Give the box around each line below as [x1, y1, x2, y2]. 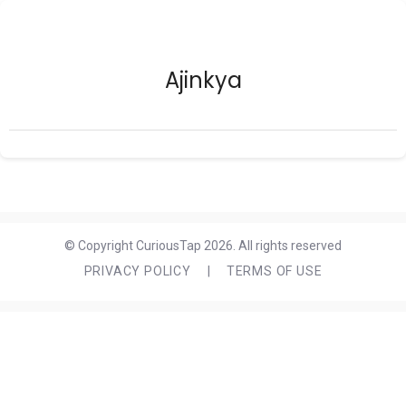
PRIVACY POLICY [83, 264, 191, 278]
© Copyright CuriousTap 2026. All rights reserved [64, 238, 342, 253]
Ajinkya [164, 65, 242, 95]
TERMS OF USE [226, 264, 323, 278]
